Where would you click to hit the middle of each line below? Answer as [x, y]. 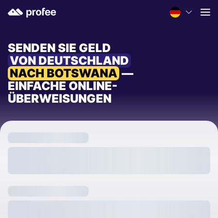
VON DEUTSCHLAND [69, 61]
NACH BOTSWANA [64, 73]
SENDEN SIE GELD [59, 48]
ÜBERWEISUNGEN [60, 99]
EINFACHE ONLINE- [63, 86]
